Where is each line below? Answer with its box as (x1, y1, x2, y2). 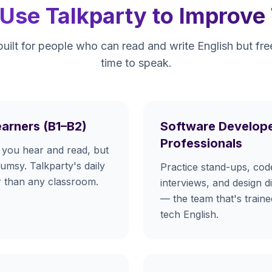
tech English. (160, 208, 219, 220)
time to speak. (100, 56, 172, 69)
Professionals (160, 135, 242, 151)
